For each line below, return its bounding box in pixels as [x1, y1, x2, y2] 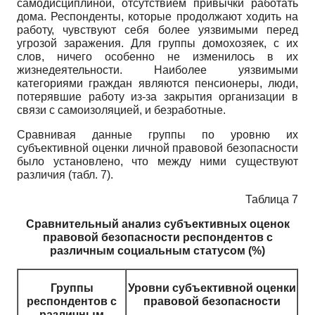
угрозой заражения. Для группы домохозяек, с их [17, 37, 298, 49]
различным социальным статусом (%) [50, 244, 265, 257]
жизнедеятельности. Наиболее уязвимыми [17, 63, 298, 76]
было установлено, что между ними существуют [17, 155, 298, 167]
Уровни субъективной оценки [127, 281, 296, 294]
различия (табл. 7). [17, 168, 113, 181]
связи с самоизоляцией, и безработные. [17, 103, 226, 116]
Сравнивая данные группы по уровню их [17, 128, 298, 141]
